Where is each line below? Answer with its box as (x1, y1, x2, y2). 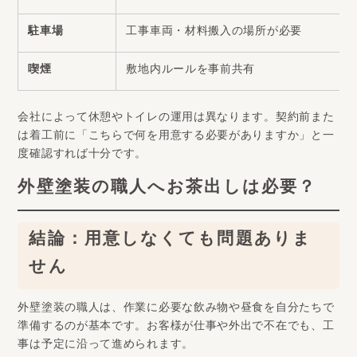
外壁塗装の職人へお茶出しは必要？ (18, 172, 317, 207)
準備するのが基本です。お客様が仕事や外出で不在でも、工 (18, 316, 335, 339)
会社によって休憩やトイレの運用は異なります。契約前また (18, 107, 335, 131)
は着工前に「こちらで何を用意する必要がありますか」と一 (18, 125, 335, 149)
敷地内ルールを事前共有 (126, 59, 256, 83)
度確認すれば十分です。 (18, 143, 147, 167)
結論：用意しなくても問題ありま (29, 224, 312, 259)
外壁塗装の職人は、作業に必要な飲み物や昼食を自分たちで (18, 297, 335, 321)
